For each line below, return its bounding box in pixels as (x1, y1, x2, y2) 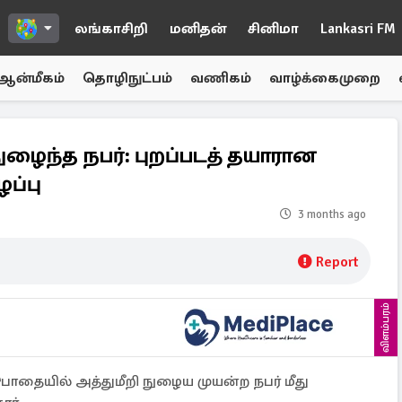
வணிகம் (190, 69, 251, 87)
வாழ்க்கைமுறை (269, 69, 380, 87)
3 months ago (298, 207, 366, 222)
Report (316, 253, 358, 271)
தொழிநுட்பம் (83, 69, 172, 87)
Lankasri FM (320, 20, 396, 38)
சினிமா (248, 20, 299, 38)
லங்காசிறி (74, 20, 148, 38)
